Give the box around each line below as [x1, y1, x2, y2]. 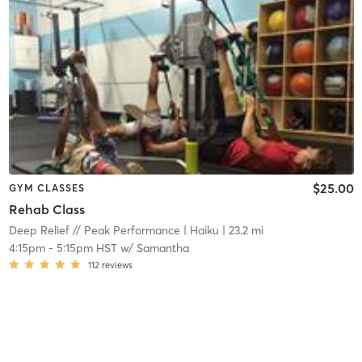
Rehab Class [8, 200, 85, 217]
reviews [101, 259, 133, 271]
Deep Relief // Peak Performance [8, 222, 180, 238]
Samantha [136, 240, 189, 255]
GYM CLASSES [8, 182, 85, 195]
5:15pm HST [56, 240, 117, 255]
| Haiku [179, 222, 219, 238]
